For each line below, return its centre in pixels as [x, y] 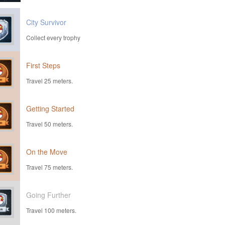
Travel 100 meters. [51, 210]
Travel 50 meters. [49, 124]
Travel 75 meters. [49, 167]
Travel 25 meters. [49, 81]
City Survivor [46, 22]
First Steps [43, 65]
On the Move [47, 152]
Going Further [48, 195]
